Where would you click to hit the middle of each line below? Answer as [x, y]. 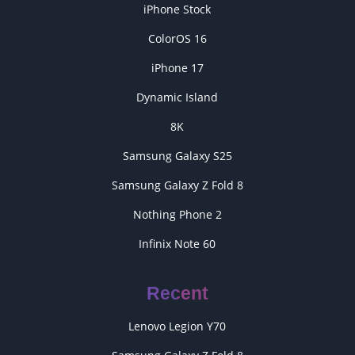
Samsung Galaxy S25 [177, 155]
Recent [177, 293]
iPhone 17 [177, 67]
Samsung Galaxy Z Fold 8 [177, 185]
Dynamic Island [177, 97]
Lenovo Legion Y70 [177, 326]
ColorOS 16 [177, 38]
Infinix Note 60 [177, 243]
